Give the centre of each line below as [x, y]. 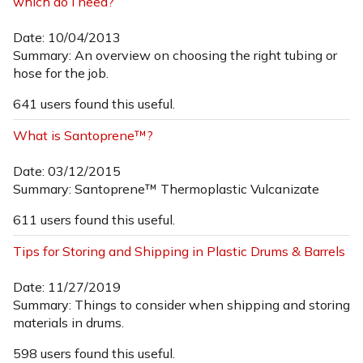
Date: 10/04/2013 [67, 37]
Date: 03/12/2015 [67, 171]
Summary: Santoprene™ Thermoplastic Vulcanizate [166, 188]
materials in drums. [68, 322]
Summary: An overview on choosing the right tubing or [175, 55]
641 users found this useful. [94, 103]
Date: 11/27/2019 [67, 286]
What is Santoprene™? [83, 135]
